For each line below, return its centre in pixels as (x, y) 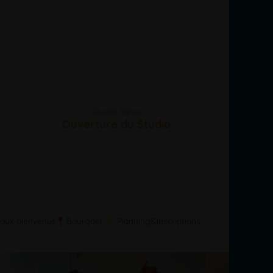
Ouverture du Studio (117, 124)
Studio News (117, 111)
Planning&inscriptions (158, 222)
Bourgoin (84, 222)
